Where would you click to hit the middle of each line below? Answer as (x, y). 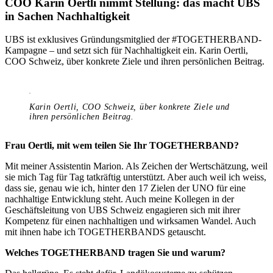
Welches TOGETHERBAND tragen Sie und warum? (115, 253)
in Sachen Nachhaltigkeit (67, 16)
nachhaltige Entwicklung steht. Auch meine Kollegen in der (119, 199)
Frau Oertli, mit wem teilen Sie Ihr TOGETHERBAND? (122, 146)
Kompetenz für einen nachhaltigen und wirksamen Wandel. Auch (130, 221)
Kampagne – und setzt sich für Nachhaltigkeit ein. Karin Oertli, (126, 51)
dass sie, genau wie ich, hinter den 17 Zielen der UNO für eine (125, 188)
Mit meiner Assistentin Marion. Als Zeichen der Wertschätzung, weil (136, 166)
